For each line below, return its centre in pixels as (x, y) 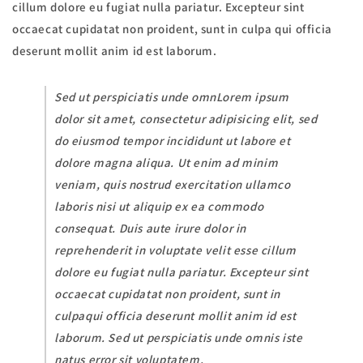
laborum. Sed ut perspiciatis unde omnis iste (179, 338)
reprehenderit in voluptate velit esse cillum (175, 250)
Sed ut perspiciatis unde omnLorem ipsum (172, 97)
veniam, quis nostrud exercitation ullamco (173, 185)
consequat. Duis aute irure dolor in (151, 228)
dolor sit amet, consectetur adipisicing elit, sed (186, 119)
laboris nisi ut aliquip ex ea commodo (159, 207)
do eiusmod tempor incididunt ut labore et (173, 141)
